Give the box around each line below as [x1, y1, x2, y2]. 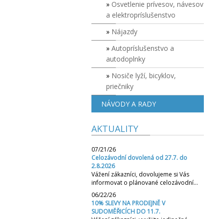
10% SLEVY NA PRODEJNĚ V [91, 199, 165, 207]
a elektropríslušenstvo [106, 10, 175, 20]
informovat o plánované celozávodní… [91, 178, 198, 187]
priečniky [106, 82, 133, 91]
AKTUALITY [91, 123, 138, 134]
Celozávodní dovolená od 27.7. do [91, 153, 187, 162]
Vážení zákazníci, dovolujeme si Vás [91, 170, 189, 178]
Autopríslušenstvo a [111, 44, 174, 53]
